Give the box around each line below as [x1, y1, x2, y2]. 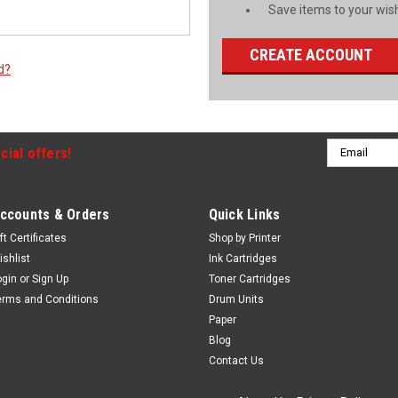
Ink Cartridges [208, 251, 277, 265]
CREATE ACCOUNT [250, 44, 373, 64]
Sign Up [32, 272, 69, 285]
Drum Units [208, 292, 264, 306]
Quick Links [208, 205, 281, 223]
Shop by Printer [208, 231, 281, 244]
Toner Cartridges [208, 272, 291, 285]
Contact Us [208, 354, 264, 367]
